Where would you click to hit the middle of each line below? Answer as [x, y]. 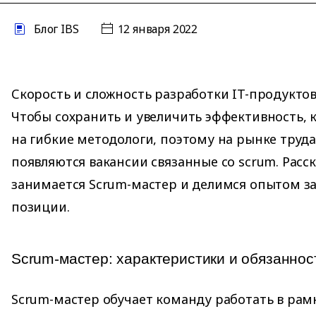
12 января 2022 [158, 29]
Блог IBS [56, 29]
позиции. [41, 207]
